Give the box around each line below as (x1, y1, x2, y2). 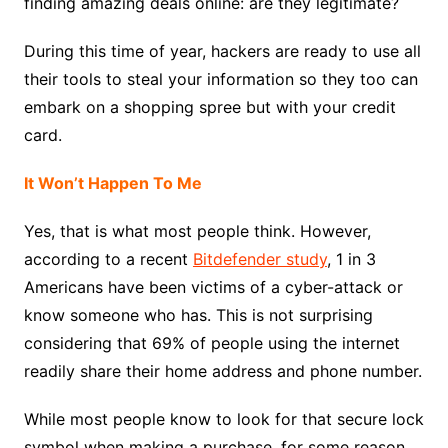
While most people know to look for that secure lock (23, 409, 424, 430)
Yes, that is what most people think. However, (23, 221, 371, 242)
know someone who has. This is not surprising (23, 305, 373, 326)
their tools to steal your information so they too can (23, 69, 418, 90)
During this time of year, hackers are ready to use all (23, 41, 421, 62)
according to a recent (23, 249, 193, 270)
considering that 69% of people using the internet (23, 333, 400, 354)
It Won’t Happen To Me (23, 173, 202, 194)
